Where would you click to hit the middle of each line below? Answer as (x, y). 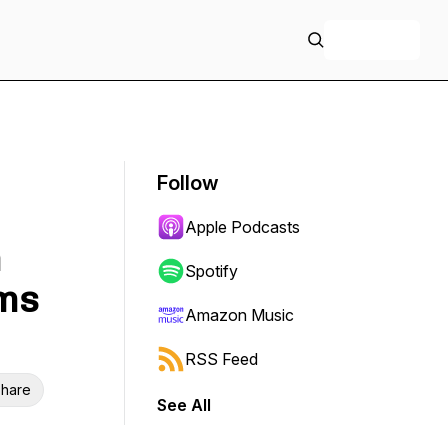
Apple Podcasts (242, 227)
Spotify (211, 271)
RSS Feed (221, 359)
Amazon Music (239, 315)
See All (184, 405)
